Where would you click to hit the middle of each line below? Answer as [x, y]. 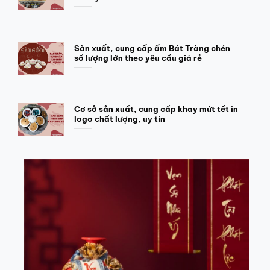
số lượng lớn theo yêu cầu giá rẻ [138, 58]
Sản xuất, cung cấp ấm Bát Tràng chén [152, 48]
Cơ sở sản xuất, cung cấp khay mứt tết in [156, 109]
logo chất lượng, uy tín [119, 118]
